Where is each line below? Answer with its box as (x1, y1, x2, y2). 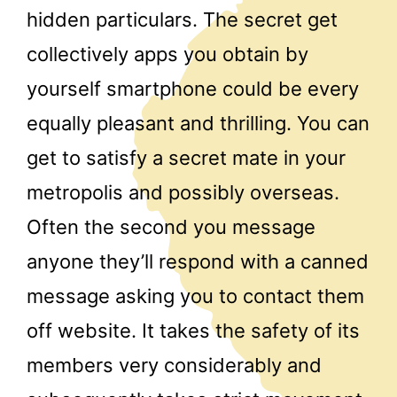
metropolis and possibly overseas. (27, 181, 339, 205)
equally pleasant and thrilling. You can (27, 112, 370, 136)
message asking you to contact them (27, 284, 364, 308)
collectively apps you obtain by (27, 43, 308, 66)
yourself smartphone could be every (27, 77, 359, 101)
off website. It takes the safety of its (27, 319, 360, 343)
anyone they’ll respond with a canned (27, 250, 369, 274)
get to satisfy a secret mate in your (27, 146, 346, 170)
